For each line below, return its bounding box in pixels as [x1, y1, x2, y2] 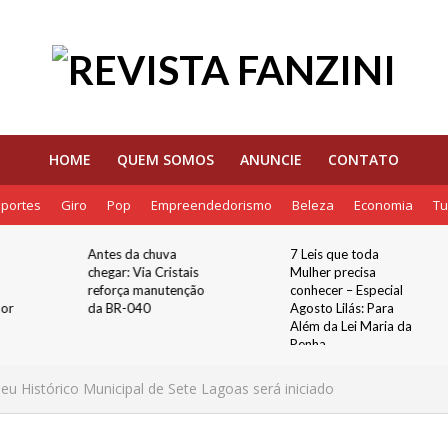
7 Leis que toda [290, 246, 380, 262]
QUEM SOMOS [117, 150, 214, 169]
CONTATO [328, 150, 399, 169]
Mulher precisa [290, 264, 377, 280]
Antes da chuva [87, 246, 177, 262]
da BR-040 [87, 300, 151, 316]
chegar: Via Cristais [87, 264, 199, 280]
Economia [353, 196, 413, 214]
